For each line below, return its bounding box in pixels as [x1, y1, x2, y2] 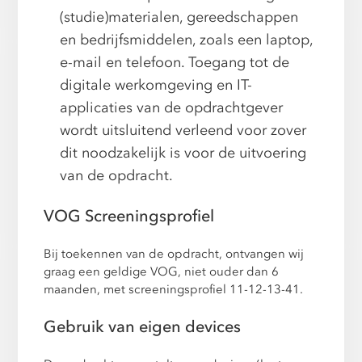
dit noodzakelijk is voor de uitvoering [60, 142, 307, 163]
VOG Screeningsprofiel [44, 204, 215, 227]
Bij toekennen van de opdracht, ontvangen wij [44, 246, 305, 262]
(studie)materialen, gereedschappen [60, 6, 299, 27]
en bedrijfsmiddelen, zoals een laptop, [60, 29, 314, 50]
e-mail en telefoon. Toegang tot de [60, 52, 290, 73]
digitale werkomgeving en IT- [60, 74, 253, 95]
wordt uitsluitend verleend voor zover [60, 120, 307, 141]
